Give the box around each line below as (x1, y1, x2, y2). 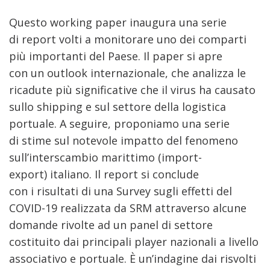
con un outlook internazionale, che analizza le (9, 66, 246, 80)
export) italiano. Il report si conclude (9, 167, 199, 181)
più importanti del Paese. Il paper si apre (9, 49, 222, 63)
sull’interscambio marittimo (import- (9, 150, 202, 165)
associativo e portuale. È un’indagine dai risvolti (9, 251, 256, 266)
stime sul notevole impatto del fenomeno (22, 133, 238, 148)
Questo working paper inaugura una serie (9, 15, 227, 30)
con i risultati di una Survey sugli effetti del (9, 184, 232, 198)
